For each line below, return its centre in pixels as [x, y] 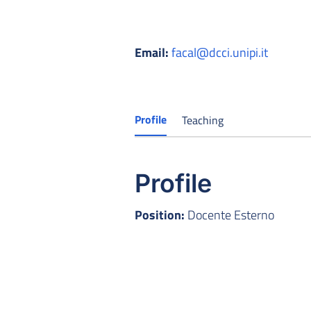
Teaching [203, 120]
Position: [160, 215]
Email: [152, 52]
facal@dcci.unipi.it [220, 52]
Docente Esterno [229, 215]
